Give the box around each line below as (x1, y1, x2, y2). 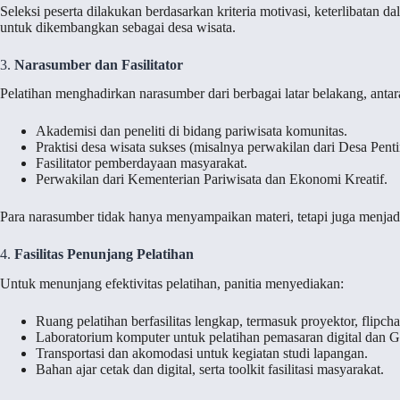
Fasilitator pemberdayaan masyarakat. (36, 155, 247, 171)
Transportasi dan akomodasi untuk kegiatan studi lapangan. (36, 346, 368, 362)
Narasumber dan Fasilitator (14, 56, 183, 72)
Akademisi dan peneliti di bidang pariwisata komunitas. (36, 123, 347, 139)
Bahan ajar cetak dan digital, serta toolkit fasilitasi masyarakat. (36, 362, 384, 378)
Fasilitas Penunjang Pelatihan (14, 246, 194, 262)
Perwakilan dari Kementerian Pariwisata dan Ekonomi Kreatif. (36, 171, 387, 187)
